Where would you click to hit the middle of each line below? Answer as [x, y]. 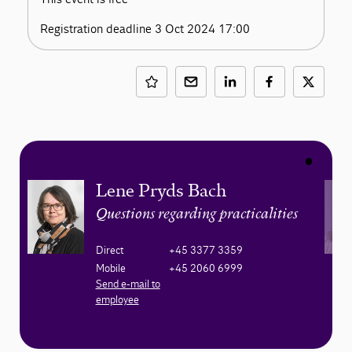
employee [117, 299]
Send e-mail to [128, 284]
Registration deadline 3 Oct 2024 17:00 [145, 28]
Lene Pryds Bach [161, 190]
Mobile [110, 268]
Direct [109, 250]
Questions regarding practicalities [196, 214]
